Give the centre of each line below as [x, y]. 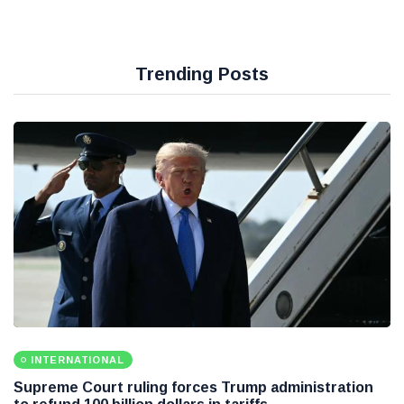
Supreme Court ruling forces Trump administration [193, 388]
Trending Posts [202, 74]
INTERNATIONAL [78, 360]
